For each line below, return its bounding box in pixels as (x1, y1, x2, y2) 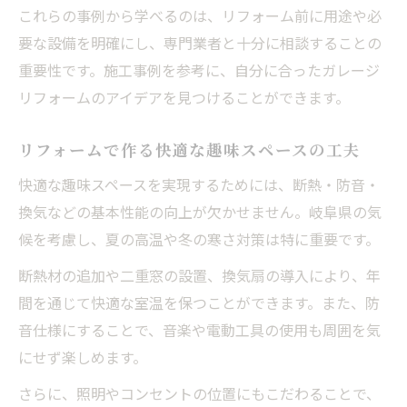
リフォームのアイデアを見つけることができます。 (18, 85, 350, 108)
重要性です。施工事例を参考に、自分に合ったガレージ (18, 58, 380, 81)
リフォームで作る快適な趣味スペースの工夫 (18, 137, 361, 161)
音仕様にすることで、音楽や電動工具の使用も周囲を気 (18, 318, 381, 341)
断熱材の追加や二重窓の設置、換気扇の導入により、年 (18, 263, 381, 286)
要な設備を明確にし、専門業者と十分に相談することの (18, 31, 382, 54)
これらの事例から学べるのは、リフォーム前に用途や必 (18, 4, 382, 26)
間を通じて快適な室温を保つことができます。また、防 (18, 291, 380, 313)
